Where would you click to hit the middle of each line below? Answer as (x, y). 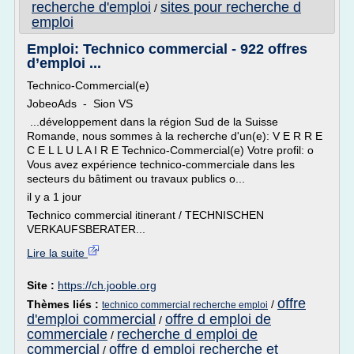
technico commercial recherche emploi (185, 305)
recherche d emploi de (187, 334)
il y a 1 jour (54, 197)
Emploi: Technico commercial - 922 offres (167, 49)
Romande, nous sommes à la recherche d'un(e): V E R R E (175, 136)
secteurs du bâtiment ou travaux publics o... (137, 179)
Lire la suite (57, 253)
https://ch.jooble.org (107, 285)
